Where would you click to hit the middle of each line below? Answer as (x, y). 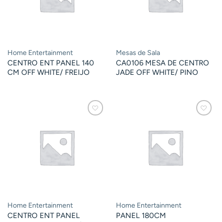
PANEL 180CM (141, 216)
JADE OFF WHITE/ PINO (157, 72)
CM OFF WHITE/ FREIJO (48, 72)
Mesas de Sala (138, 53)
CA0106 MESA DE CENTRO (162, 63)
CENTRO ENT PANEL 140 (51, 63)
